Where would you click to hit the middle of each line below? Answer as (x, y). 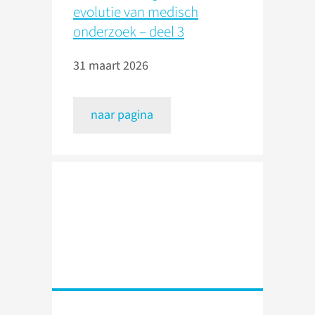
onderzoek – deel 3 (129, 32)
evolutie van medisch (136, 12)
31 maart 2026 (111, 66)
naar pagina (122, 115)
